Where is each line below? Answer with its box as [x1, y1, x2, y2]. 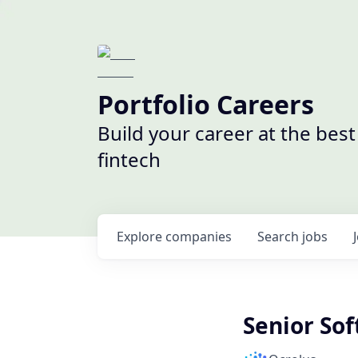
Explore [117, 228, 165, 245]
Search [257, 228, 302, 245]
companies [165, 228, 232, 245]
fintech [97, 146, 161, 173]
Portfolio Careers [97, 87, 314, 121]
